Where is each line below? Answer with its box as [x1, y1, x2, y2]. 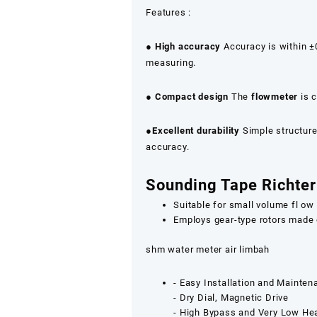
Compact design [154, 91, 229, 102]
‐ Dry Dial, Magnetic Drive [173, 292, 289, 303]
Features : [146, 7, 192, 18]
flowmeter [251, 91, 299, 102]
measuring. [146, 57, 197, 68]
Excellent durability [152, 125, 241, 136]
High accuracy [154, 41, 221, 52]
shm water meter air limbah [146, 243, 270, 255]
